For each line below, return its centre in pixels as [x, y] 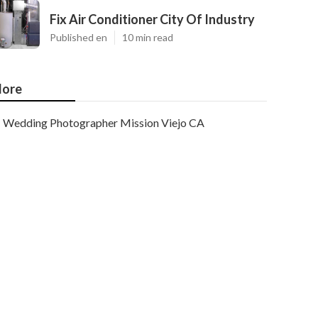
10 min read [148, 37]
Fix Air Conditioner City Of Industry [152, 19]
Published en [78, 37]
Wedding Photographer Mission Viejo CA [104, 122]
